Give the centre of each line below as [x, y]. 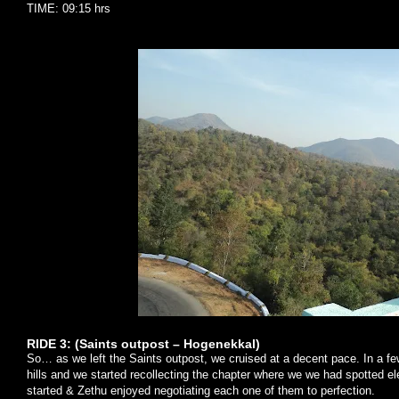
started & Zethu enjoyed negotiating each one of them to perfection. [201, 391]
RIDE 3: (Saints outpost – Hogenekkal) [143, 344]
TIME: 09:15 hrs [69, 8]
